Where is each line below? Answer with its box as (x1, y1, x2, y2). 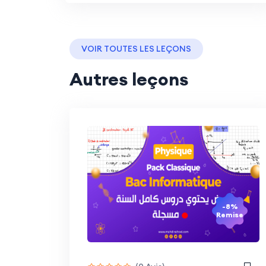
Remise (216, 210, 243, 220)
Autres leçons (69, 68, 188, 91)
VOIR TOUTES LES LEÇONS (81, 43, 191, 55)
